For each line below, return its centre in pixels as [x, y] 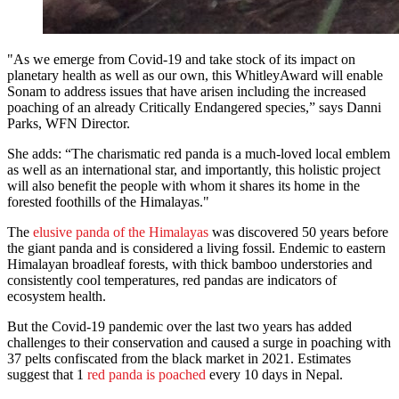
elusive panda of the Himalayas [121, 232]
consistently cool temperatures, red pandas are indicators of [172, 281]
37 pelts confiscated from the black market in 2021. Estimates [179, 359]
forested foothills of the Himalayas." [108, 202]
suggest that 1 [47, 375]
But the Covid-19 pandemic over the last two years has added [179, 327]
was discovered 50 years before [298, 232]
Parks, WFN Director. [70, 124]
